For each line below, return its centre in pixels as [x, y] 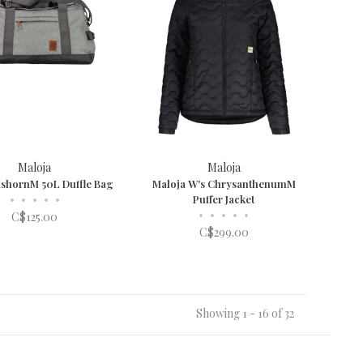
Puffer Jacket [224, 199]
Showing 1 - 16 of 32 [245, 314]
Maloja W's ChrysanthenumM [224, 184]
